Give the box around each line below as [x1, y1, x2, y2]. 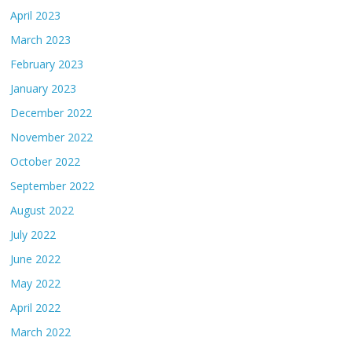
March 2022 [10, 324, 71, 340]
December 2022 [10, 105, 93, 121]
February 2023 [10, 57, 84, 72]
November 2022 [10, 130, 93, 145]
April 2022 [10, 300, 61, 316]
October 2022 [10, 154, 81, 170]
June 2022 [10, 251, 61, 267]
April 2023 [10, 8, 61, 24]
